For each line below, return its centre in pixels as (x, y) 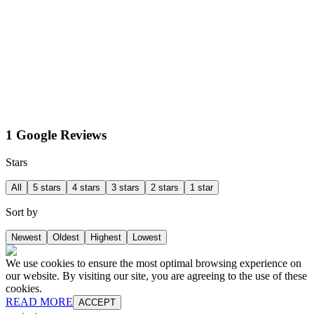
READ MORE (39, 301)
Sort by (22, 212)
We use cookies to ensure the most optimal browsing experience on (153, 263)
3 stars (125, 187)
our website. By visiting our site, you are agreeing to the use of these (156, 275)
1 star (202, 187)
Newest (26, 237)
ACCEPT (97, 302)
